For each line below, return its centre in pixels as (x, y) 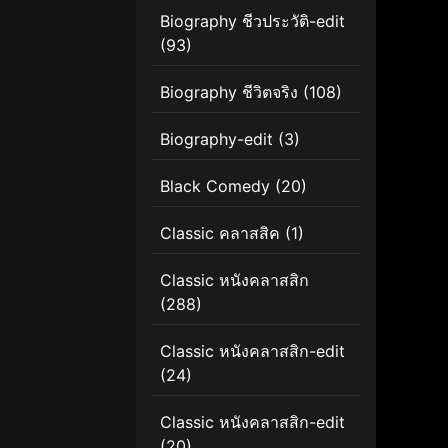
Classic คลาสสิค (220, 232)
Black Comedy (215, 185)
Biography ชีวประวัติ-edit (252, 20)
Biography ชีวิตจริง (229, 91)
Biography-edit (216, 138)
